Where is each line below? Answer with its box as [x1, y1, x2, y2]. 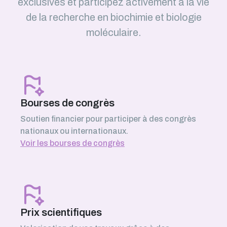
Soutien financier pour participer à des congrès [20, 115, 196, 123]
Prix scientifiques [20, 207, 102, 218]
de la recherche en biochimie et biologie [25, 12, 202, 23]
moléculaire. [86, 27, 141, 38]
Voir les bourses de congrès [20, 139, 125, 147]
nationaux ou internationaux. [20, 127, 128, 135]
